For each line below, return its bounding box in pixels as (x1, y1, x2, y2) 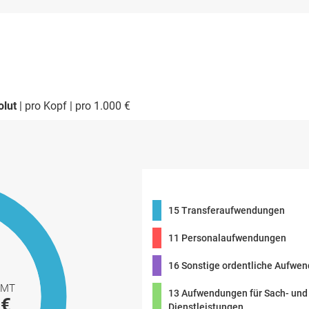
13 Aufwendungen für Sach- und (168, 288, 308, 299)
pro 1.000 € (75, 99, 130, 112)
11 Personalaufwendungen (168, 232, 286, 243)
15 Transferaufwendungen (168, 205, 285, 216)
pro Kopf (25, 99, 67, 112)
